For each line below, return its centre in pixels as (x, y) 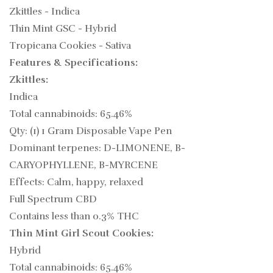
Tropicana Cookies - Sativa (70, 46)
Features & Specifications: (73, 63)
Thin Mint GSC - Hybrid (63, 29)
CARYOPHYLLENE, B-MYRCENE (83, 165)
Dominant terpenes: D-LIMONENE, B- (97, 148)
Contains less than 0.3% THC (74, 217)
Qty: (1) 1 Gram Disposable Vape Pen (90, 131)
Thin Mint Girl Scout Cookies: (81, 234)
